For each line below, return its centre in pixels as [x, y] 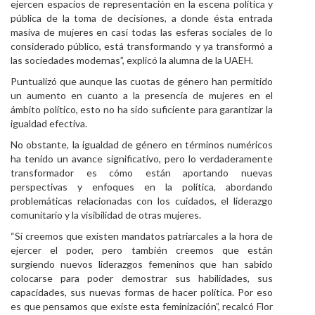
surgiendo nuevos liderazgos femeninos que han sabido [142, 264]
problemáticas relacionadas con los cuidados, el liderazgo [142, 201]
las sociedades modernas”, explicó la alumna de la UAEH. [132, 60]
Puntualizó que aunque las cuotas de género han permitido [142, 81]
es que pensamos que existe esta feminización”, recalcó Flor [142, 306]
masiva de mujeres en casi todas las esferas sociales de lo [142, 32]
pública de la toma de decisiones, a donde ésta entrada [142, 18]
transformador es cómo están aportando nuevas [142, 173]
